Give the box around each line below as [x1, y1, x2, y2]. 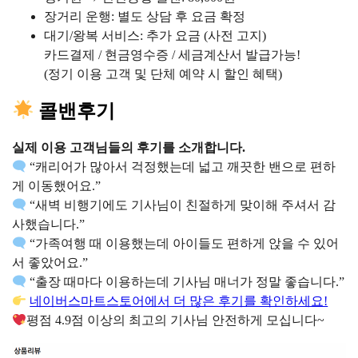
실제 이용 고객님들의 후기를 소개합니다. [12, 141, 246, 155]
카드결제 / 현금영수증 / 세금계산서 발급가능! [44, 48, 301, 62]
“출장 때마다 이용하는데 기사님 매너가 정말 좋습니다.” [26, 275, 345, 289]
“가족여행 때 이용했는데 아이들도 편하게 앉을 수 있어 [26, 237, 340, 251]
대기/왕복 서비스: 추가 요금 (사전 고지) [44, 29, 267, 43]
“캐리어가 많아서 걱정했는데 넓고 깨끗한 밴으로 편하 [26, 160, 336, 174]
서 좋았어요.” [12, 256, 89, 270]
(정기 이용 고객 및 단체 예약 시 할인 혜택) [44, 67, 283, 82]
